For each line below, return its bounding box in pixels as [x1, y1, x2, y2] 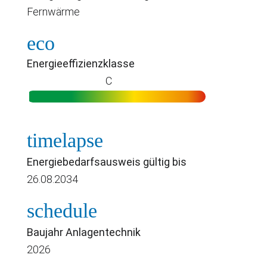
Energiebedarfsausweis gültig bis [27, 155, 187, 168]
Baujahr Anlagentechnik [27, 225, 141, 238]
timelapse [27, 129, 103, 151]
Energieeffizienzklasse [27, 57, 135, 70]
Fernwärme [27, 5, 80, 18]
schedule [27, 199, 97, 222]
